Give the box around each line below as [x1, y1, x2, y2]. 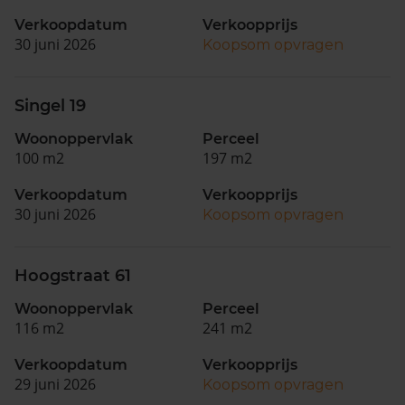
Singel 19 [14, 96, 86, 116]
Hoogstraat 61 [14, 266, 131, 286]
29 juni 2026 [14, 374, 96, 394]
